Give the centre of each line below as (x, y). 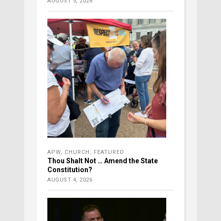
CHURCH (77, 152)
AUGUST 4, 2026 (70, 180)
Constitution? (70, 170)
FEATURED (109, 152)
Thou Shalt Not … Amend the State (103, 161)
